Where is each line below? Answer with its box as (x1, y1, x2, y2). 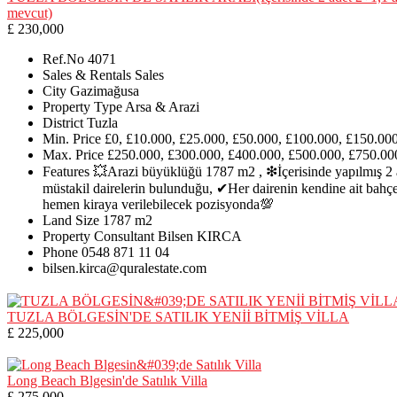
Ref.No (43, 51, 84, 66)
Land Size (43, 212, 99, 228)
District (43, 114, 83, 130)
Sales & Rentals (43, 66, 131, 82)
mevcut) (7, 4, 52, 20)
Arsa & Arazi (125, 98, 199, 114)
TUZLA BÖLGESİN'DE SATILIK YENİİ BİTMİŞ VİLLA (7, 308, 349, 324)
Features (43, 163, 90, 179)
